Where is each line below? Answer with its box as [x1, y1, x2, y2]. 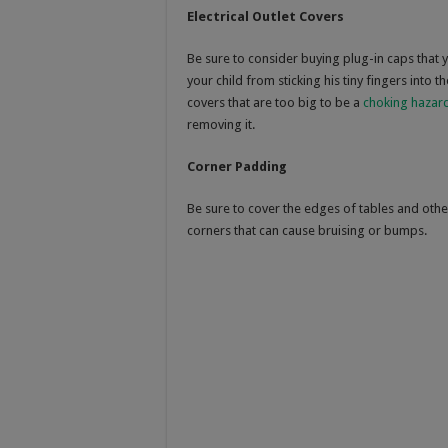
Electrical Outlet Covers [187, 8, 344, 24]
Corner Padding [187, 158, 287, 174]
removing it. [187, 116, 255, 132]
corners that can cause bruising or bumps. [187, 222, 427, 238]
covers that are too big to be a [187, 94, 363, 110]
